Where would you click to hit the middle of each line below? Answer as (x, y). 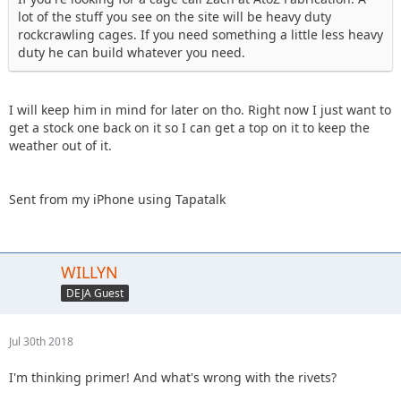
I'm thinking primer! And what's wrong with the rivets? (173, 377)
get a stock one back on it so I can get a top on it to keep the (189, 128)
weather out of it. (60, 145)
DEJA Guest (95, 293)
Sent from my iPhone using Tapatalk (117, 199)
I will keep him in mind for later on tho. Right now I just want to (200, 110)
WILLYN (90, 272)
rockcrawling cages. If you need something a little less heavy (200, 34)
